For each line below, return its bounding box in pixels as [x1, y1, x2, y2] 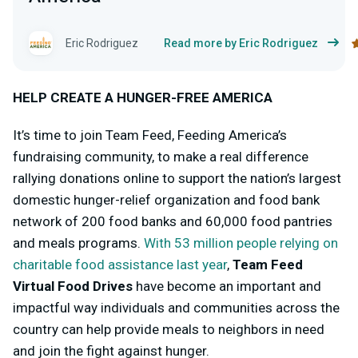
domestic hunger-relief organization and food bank [13, 192, 320, 208]
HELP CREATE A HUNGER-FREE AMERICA [13, 89, 272, 105]
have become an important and [133, 278, 321, 294]
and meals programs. [13, 235, 144, 251]
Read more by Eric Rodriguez [164, 37, 318, 50]
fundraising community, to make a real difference [13, 149, 308, 165]
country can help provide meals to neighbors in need [13, 321, 324, 337]
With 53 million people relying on [144, 235, 338, 251]
